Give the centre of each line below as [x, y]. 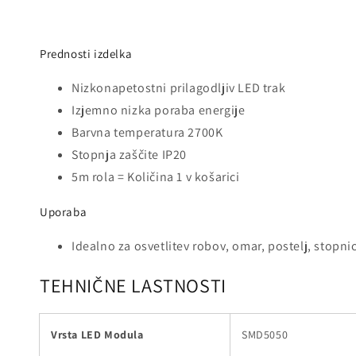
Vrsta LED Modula [97, 334]
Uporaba [64, 212]
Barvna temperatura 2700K [147, 133]
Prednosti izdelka [86, 54]
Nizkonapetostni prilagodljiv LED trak [179, 88]
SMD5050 [265, 334]
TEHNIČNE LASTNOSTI [133, 285]
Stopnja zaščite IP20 [129, 155]
